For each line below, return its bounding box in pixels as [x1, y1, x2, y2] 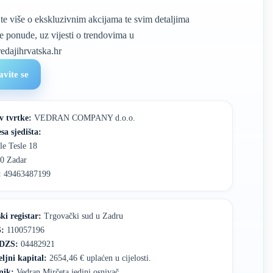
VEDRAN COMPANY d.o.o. [32, 113, 136, 122]
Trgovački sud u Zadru [41, 211, 124, 221]
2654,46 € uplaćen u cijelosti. [47, 253, 152, 263]
